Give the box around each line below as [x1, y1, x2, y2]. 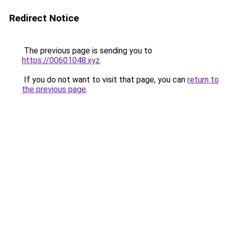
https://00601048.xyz [22, 55, 100, 65]
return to [187, 75, 219, 84]
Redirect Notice [9, 12, 79, 24]
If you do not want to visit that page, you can [22, 75, 187, 84]
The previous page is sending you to [22, 46, 152, 55]
